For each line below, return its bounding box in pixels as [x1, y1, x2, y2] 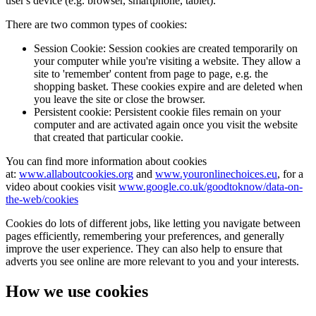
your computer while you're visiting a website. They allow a [34, 55, 300, 68]
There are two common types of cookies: [6, 18, 187, 31]
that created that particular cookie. [34, 131, 183, 144]
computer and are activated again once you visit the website [34, 119, 298, 131]
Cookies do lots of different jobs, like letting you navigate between [6, 217, 300, 230]
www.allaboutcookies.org [19, 168, 133, 181]
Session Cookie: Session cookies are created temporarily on [34, 42, 298, 55]
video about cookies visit [6, 181, 119, 193]
